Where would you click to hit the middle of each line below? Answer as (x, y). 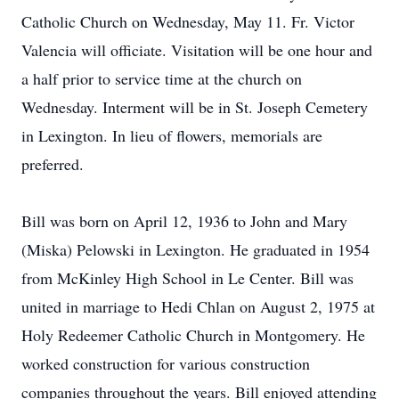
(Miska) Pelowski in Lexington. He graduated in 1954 (195, 249)
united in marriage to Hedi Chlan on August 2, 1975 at (198, 306)
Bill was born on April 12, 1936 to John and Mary (184, 221)
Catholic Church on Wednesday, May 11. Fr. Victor (188, 21)
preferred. (53, 164)
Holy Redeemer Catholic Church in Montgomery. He (193, 335)
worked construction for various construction (166, 363)
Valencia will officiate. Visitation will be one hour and (197, 50)
